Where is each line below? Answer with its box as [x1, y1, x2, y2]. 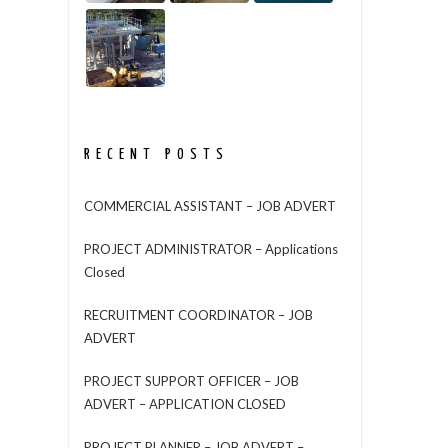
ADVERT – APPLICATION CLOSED [83, 395, 286, 412]
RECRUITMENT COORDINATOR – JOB [83, 306, 313, 323]
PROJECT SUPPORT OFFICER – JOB [83, 372, 299, 389]
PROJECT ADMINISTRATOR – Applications [83, 240, 338, 257]
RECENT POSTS [83, 146, 229, 162]
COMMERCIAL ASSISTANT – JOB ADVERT [83, 197, 336, 214]
